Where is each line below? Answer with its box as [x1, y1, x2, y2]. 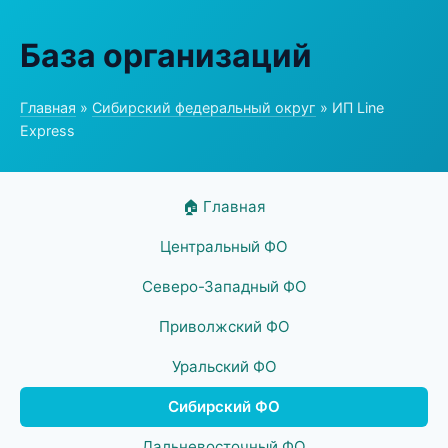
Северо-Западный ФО [141, 277, 307, 296]
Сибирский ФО [168, 397, 280, 416]
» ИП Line [316, 99, 384, 116]
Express [20, 122, 75, 139]
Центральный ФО [160, 237, 288, 256]
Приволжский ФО [158, 317, 290, 336]
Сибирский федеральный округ [92, 99, 316, 116]
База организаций [20, 36, 312, 75]
